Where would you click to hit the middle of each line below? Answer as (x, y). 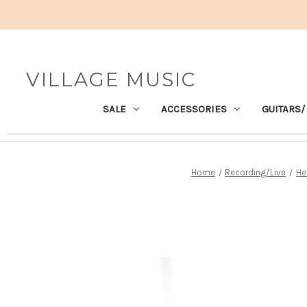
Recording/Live (256, 172)
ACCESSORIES (194, 109)
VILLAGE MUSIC (111, 79)
